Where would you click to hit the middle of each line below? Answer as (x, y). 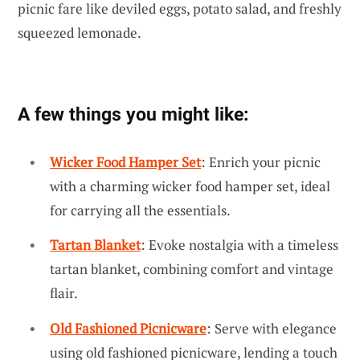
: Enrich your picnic (261, 162)
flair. (64, 293)
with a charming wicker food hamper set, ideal (190, 186)
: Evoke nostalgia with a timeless (239, 245)
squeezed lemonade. (80, 32)
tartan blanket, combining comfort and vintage (192, 269)
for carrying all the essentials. (140, 210)
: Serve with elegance (272, 329)
